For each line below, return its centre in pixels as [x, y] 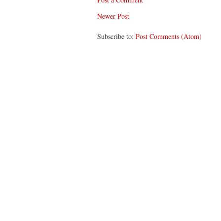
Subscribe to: [116, 37]
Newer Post [113, 16]
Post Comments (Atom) [169, 37]
